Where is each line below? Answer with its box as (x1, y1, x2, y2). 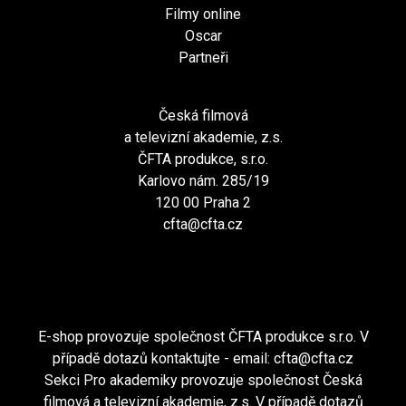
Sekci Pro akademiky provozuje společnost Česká (43, 372, 362, 390)
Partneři (178, 49, 228, 67)
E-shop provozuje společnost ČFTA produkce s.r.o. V (37, 328, 369, 346)
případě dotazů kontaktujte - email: (53, 350, 274, 368)
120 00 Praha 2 (155, 194, 251, 212)
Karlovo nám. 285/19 (137, 172, 269, 190)
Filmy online (165, 5, 241, 24)
